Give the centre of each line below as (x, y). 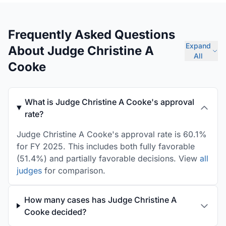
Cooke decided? (55, 212)
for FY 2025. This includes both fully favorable (106, 146)
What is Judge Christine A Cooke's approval (110, 102)
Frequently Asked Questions (92, 35)
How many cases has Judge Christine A (100, 200)
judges (29, 171)
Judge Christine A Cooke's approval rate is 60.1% (112, 134)
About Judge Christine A (81, 51)
